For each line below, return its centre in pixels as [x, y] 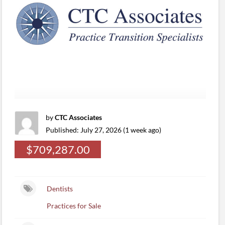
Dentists [60, 189]
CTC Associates [79, 117]
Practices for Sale [74, 206]
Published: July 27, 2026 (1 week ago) [104, 130]
